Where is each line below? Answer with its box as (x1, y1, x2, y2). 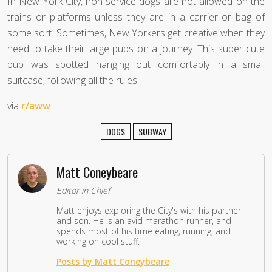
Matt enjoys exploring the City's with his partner (56, 204, 241, 216)
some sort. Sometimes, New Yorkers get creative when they (7, 25, 265, 39)
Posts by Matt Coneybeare (56, 255, 169, 267)
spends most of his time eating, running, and (56, 225, 231, 237)
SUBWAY (138, 124, 166, 138)
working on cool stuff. (56, 235, 140, 247)
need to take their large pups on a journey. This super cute (7, 41, 265, 55)
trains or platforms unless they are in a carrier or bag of (7, 10, 265, 24)
